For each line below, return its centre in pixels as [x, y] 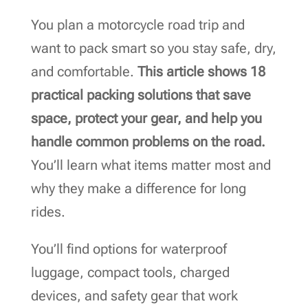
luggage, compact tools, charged [130, 272]
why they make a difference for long [138, 188]
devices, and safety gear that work [134, 295]
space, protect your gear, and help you [146, 118]
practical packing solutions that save [141, 95]
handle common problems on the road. [148, 141]
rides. [48, 211]
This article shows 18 [201, 71]
